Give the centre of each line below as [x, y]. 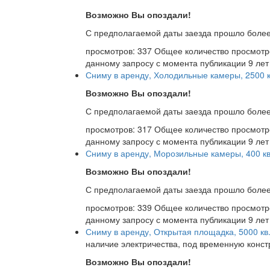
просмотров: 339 [120, 208]
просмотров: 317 [120, 129]
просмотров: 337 [120, 51]
